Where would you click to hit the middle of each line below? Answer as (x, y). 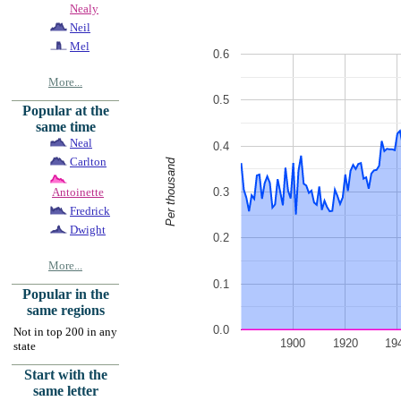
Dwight (88, 229)
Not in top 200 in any (65, 331)
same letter (65, 390)
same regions (65, 310)
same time (65, 126)
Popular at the (65, 110)
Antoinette (78, 192)
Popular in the (65, 294)
